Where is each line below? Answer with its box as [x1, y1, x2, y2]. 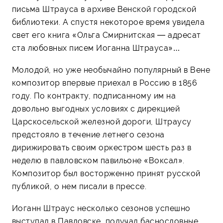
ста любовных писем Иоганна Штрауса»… [12, 43, 180, 53]
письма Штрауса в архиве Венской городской [12, 4, 197, 14]
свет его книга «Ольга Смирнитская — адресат [12, 30, 201, 40]
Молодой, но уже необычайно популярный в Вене [12, 65, 211, 75]
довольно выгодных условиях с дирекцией [12, 104, 180, 113]
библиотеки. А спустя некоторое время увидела [12, 17, 205, 27]
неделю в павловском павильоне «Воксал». [12, 155, 185, 165]
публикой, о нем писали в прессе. [12, 181, 147, 191]
